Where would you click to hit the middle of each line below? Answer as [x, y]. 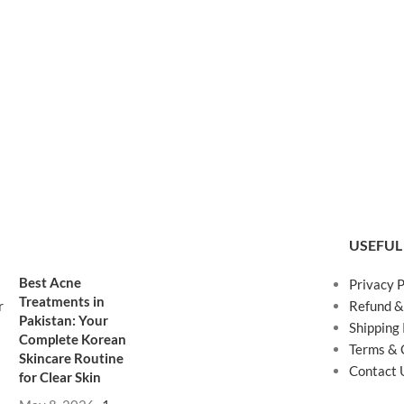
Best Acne [50, 282]
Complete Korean [73, 339]
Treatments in [62, 301]
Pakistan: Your [64, 320]
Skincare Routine [72, 358]
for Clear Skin [60, 376]
